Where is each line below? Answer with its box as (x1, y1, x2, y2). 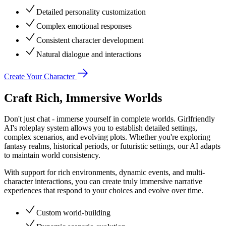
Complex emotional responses (36, 21, 132, 30)
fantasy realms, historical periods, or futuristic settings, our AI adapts (4, 142, 220, 151)
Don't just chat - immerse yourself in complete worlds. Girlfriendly (4, 115, 215, 124)
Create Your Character (4, 72, 77, 81)
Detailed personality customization (36, 7, 146, 16)
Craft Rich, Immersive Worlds (4, 91, 162, 104)
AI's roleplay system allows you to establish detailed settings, (4, 124, 197, 133)
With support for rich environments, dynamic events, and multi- (4, 168, 205, 177)
